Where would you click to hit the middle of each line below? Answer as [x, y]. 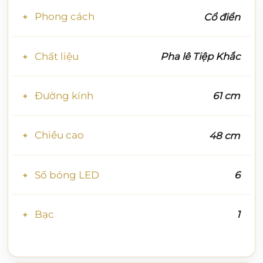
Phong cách [64, 17]
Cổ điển [222, 17]
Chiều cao [59, 135]
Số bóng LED [67, 175]
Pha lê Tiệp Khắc [200, 57]
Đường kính [64, 95]
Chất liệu [56, 56]
